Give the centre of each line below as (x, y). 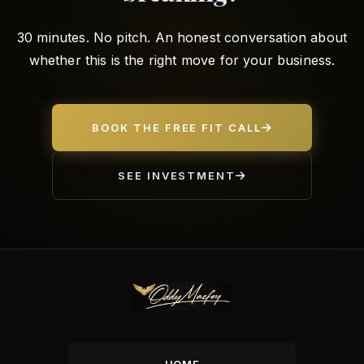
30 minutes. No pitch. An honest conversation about (182, 37)
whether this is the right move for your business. (182, 60)
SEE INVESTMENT (177, 175)
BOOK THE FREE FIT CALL (177, 128)
